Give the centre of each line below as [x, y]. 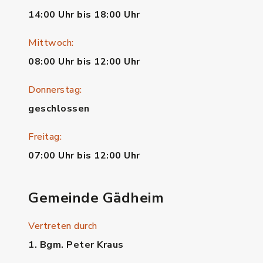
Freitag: [45, 137]
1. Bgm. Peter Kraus [76, 245]
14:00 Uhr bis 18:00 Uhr [84, 15]
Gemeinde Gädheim [96, 198]
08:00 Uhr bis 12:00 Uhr [84, 62]
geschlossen [59, 109]
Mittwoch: [51, 43]
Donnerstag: [55, 90]
